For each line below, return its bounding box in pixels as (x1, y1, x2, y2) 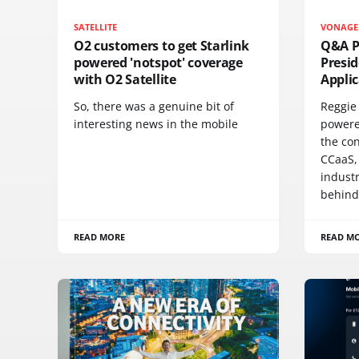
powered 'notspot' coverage (74, 53, 243, 71)
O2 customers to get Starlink (74, 36, 250, 54)
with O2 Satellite (74, 70, 176, 88)
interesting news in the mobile (74, 115, 238, 131)
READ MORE (74, 230, 126, 243)
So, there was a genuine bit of (74, 98, 234, 114)
